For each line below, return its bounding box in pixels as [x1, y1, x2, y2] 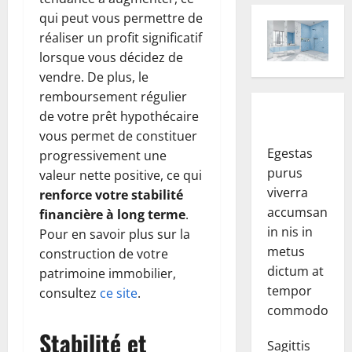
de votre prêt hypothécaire [39, 107, 199, 125]
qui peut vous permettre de [39, 9, 203, 27]
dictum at [266, 262, 324, 280]
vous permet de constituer [39, 126, 197, 145]
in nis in [266, 223, 313, 241]
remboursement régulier [39, 87, 187, 105]
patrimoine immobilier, [39, 264, 176, 282]
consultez [39, 284, 100, 302]
